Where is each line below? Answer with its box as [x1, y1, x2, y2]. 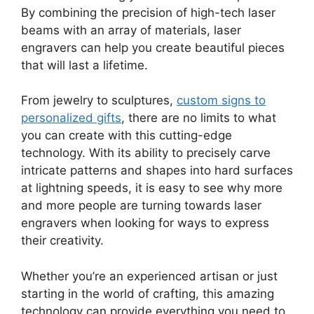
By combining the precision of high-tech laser [21, 5, 275, 20]
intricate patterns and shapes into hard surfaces [21, 163, 293, 178]
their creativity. [21, 233, 104, 248]
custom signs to [177, 93, 266, 108]
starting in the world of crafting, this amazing [21, 286, 274, 301]
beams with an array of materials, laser [21, 22, 241, 37]
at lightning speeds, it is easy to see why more [21, 181, 282, 196]
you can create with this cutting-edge [21, 128, 232, 143]
